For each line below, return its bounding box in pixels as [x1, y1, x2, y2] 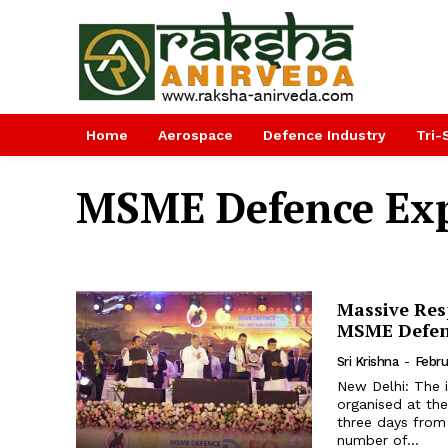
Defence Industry [263, 127, 386, 143]
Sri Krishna [336, 353, 399, 369]
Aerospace [158, 127, 233, 143]
